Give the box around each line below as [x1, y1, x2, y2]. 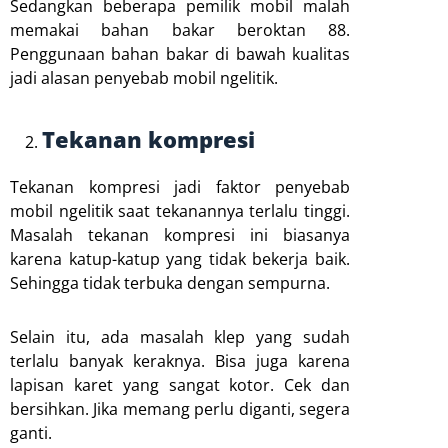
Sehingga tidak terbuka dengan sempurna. [10, 271, 330, 294]
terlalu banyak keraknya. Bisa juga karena [10, 349, 350, 372]
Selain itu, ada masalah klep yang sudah [10, 325, 350, 348]
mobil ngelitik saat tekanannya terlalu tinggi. [10, 199, 350, 222]
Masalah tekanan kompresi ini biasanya [10, 223, 350, 246]
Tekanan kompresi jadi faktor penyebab [10, 175, 350, 198]
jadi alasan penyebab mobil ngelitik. [10, 66, 278, 89]
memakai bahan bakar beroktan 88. [10, 18, 350, 41]
